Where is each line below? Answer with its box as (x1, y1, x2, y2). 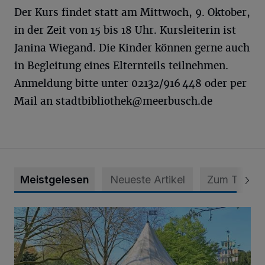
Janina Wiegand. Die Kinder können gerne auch (14, 41, 250, 54)
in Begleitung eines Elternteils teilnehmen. (14, 59, 228, 72)
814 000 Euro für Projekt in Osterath (14, 208, 169, 219)
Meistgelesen (20, 173, 89, 186)
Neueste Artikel (109, 173, 185, 186)
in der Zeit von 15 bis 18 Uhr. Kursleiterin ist (14, 24, 236, 37)
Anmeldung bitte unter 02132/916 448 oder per (14, 77, 247, 90)
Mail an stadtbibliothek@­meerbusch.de (14, 95, 212, 108)
